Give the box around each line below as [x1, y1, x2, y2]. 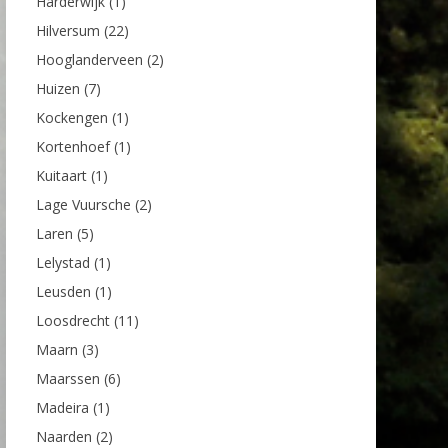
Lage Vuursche [36, 194, 131, 214]
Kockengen [36, 107, 108, 127]
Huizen [36, 78, 80, 98]
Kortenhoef [36, 136, 110, 156]
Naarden [36, 426, 92, 446]
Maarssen [36, 368, 100, 388]
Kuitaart [36, 165, 87, 185]
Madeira [36, 397, 89, 417]
